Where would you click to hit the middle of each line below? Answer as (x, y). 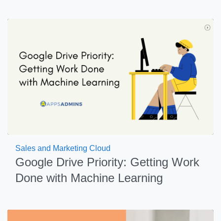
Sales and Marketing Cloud (63, 148)
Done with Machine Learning (89, 178)
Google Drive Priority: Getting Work (107, 162)
